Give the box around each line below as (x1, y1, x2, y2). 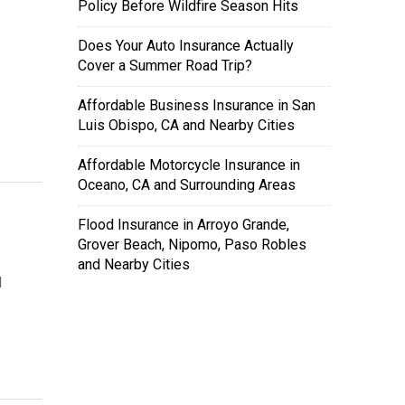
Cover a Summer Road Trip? (78, 57, 252, 74)
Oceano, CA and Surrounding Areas (78, 176, 296, 193)
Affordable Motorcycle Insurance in (78, 156, 300, 174)
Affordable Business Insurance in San (78, 97, 316, 114)
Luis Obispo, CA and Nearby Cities (78, 117, 295, 134)
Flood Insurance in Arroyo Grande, (78, 216, 289, 233)
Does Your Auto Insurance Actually (78, 37, 294, 54)
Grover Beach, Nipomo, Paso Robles (78, 236, 306, 253)
